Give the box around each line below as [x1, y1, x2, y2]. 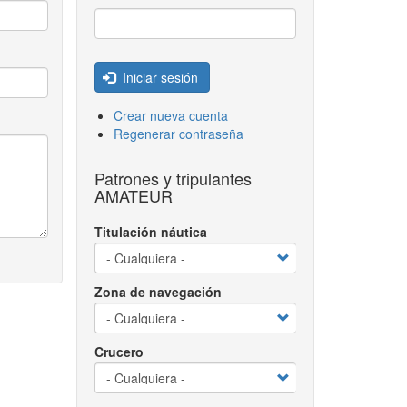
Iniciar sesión [118, 68, 198, 86]
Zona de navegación [94, 283, 222, 301]
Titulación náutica [94, 223, 207, 241]
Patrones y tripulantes [94, 166, 252, 190]
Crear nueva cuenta [113, 106, 228, 124]
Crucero [94, 342, 144, 361]
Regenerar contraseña [113, 124, 243, 143]
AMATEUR [94, 184, 173, 207]
